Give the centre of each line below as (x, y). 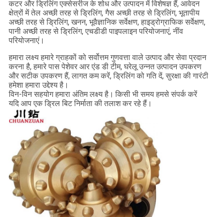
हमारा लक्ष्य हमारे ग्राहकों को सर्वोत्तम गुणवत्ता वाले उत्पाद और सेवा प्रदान (107, 58)
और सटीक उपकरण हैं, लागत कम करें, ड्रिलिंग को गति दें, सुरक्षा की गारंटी (108, 76)
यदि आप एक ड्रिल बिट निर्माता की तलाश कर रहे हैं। (80, 104)
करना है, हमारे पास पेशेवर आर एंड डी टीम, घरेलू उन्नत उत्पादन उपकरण (105, 67)
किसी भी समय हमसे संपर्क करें (156, 94)
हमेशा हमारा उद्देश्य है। (39, 85)
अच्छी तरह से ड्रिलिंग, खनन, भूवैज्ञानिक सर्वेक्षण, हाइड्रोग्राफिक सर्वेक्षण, (107, 22)
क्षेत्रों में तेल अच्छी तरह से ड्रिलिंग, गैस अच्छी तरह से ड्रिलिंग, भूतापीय (104, 13)
